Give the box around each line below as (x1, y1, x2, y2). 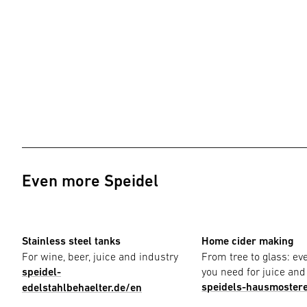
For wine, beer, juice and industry (22, 250, 178, 263)
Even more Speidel (22, 171, 158, 191)
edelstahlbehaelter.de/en (22, 281, 142, 295)
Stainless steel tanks (22, 234, 121, 248)
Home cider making (201, 234, 295, 248)
